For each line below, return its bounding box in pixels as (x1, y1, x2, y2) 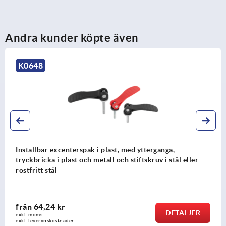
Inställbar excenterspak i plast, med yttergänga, (16, 145, 175, 154)
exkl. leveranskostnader (16, 217, 74, 223)
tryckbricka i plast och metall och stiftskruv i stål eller (16, 155, 198, 164)
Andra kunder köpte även (5, 31, 139, 44)
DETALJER (165, 208, 200, 217)
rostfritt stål (16, 165, 57, 174)
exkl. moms (16, 211, 42, 217)
